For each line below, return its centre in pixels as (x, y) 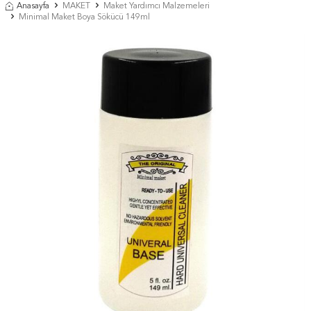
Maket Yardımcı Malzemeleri (157, 6)
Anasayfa (33, 6)
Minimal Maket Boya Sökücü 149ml (84, 17)
